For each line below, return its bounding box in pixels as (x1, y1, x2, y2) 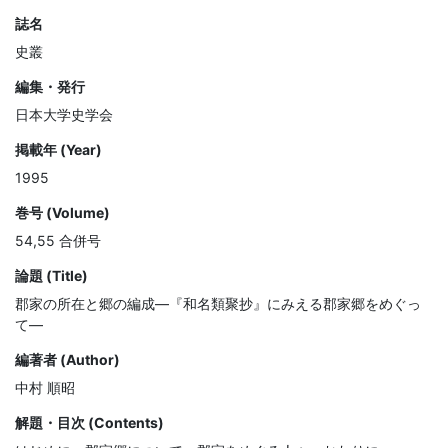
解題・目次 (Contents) (15, 414, 164, 432)
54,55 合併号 (15, 232, 101, 250)
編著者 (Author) (15, 351, 120, 369)
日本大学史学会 (15, 106, 113, 124)
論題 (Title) (15, 267, 88, 285)
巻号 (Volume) (15, 204, 110, 222)
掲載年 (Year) (15, 141, 102, 159)
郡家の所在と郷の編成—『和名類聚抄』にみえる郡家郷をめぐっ (15, 295, 421, 313)
